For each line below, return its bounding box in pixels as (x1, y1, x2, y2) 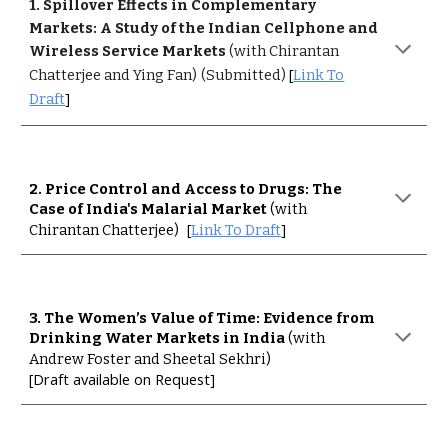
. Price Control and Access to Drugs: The (38, 179, 343, 198)
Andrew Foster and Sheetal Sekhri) (29, 349, 272, 368)
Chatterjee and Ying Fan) (29, 66, 198, 84)
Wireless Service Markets (29, 42, 227, 60)
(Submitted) (201, 66, 290, 84)
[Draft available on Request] (29, 368, 216, 389)
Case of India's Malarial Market (29, 199, 268, 218)
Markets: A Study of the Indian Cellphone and (29, 19, 379, 37)
